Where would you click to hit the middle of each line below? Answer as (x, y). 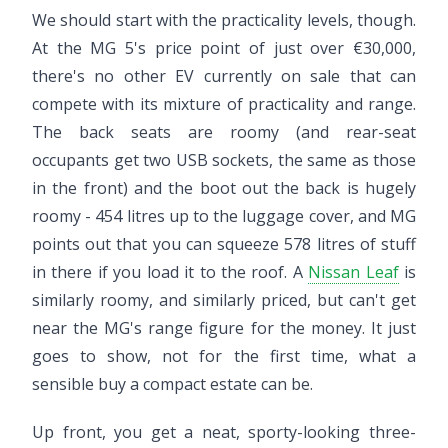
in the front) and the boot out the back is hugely (224, 188)
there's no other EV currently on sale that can (224, 76)
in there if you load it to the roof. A (170, 272)
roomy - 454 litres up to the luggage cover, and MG (224, 216)
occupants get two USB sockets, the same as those (224, 160)
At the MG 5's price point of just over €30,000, (224, 48)
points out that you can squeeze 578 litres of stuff (224, 244)
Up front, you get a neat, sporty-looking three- (224, 432)
